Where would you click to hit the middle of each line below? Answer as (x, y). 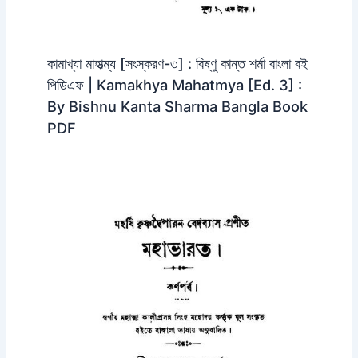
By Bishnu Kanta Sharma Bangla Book (177, 106)
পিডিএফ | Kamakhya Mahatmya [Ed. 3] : (174, 84)
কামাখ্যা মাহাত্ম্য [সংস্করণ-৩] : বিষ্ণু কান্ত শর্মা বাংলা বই (177, 63)
